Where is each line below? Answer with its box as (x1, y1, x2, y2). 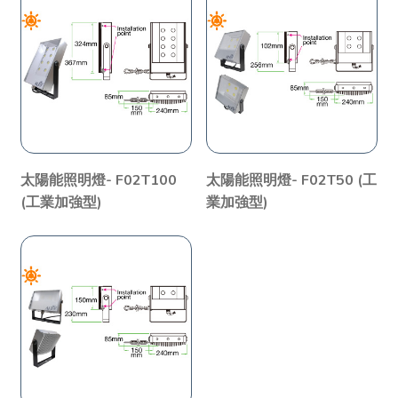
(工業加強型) (20, 192, 102, 212)
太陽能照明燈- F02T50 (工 (206, 170, 377, 190)
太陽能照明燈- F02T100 (20, 170, 177, 190)
